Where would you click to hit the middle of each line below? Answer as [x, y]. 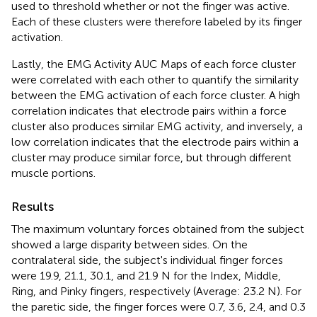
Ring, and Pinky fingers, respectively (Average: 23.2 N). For [156, 291]
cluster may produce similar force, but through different [151, 157]
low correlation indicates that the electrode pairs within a [155, 142]
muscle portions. [53, 173]
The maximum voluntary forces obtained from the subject [158, 229]
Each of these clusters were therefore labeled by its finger [157, 21]
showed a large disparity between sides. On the [129, 244]
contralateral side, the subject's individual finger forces [147, 260]
